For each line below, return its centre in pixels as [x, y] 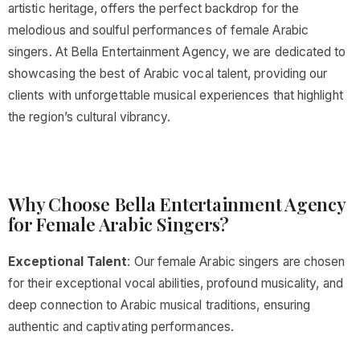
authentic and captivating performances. [121, 327]
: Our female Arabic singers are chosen [236, 262]
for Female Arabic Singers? [119, 224]
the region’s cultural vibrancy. [90, 117]
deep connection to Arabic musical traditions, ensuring [160, 305]
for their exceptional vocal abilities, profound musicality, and [176, 283]
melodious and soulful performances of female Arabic [158, 30]
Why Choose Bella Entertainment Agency [177, 204]
